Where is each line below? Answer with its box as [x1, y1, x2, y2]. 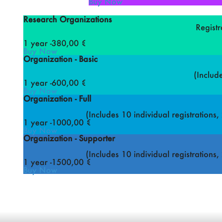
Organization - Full [23, 93, 91, 104]
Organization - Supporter [23, 132, 115, 143]
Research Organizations [23, 13, 112, 24]
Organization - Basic [23, 53, 98, 64]
